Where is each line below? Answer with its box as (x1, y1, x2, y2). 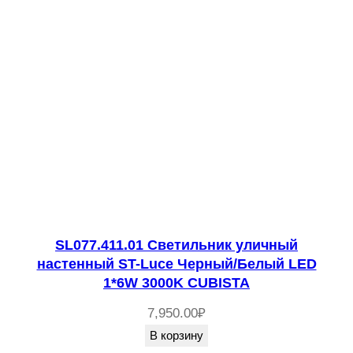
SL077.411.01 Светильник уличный (55, 237, 298, 254)
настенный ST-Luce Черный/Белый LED (36, 256, 317, 273)
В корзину (150, 329, 203, 343)
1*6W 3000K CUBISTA (103, 275, 250, 292)
